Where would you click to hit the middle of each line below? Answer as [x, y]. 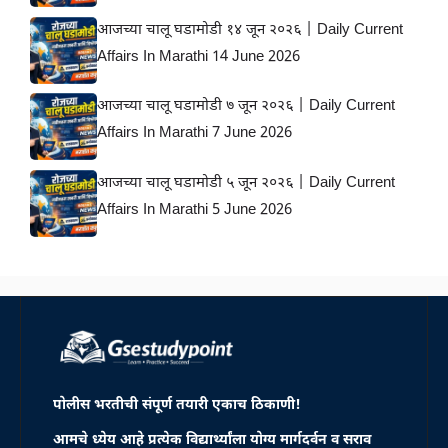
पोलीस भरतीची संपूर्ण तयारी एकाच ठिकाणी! [177, 405]
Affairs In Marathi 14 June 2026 [198, 57]
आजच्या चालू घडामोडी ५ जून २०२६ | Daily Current [246, 183]
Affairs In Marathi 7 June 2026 [194, 134]
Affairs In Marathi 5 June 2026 [194, 210]
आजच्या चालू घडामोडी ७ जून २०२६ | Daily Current [246, 107]
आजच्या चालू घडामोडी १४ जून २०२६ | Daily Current [250, 30]
